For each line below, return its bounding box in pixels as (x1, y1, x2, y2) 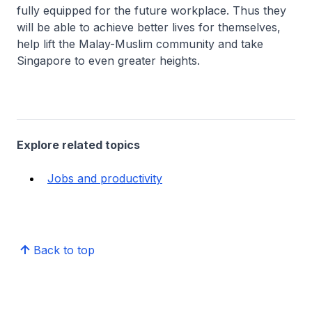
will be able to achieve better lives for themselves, (17, 20, 281, 34)
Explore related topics (17, 138, 140, 152)
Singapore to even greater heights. (17, 54, 200, 68)
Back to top (33, 243, 95, 257)
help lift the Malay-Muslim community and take (17, 37, 263, 51)
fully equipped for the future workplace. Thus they (17, 3, 286, 17)
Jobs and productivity (47, 171, 162, 185)
